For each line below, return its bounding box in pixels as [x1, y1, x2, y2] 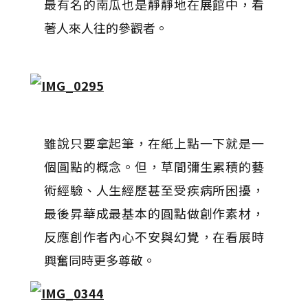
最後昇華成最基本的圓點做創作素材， [44, 204, 264, 222]
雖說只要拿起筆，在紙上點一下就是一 [44, 134, 264, 152]
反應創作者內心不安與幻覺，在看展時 [44, 228, 264, 245]
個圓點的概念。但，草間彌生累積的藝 [44, 157, 264, 175]
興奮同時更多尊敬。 [44, 251, 155, 269]
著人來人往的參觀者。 [44, 19, 168, 36]
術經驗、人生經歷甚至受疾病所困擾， [44, 181, 264, 199]
